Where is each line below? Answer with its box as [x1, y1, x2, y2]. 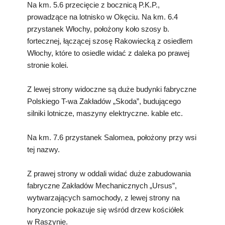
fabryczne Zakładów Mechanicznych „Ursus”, [27, 181, 177, 190]
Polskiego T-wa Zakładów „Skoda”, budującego [27, 96, 181, 105]
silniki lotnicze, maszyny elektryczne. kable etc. [27, 108, 183, 118]
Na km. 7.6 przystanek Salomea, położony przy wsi [27, 133, 196, 142]
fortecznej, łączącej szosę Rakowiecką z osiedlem [27, 36, 193, 45]
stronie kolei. [27, 60, 68, 69]
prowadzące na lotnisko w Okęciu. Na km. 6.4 [27, 12, 178, 21]
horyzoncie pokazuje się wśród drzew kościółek [27, 205, 184, 214]
